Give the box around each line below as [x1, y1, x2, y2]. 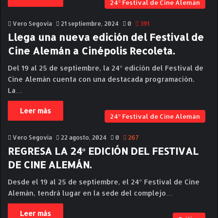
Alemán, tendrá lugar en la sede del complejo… [8, 189, 173, 197]
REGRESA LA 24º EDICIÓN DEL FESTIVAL [8, 145, 199, 157]
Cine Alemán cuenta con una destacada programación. [8, 75, 194, 83]
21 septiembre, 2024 [61, 20, 119, 27]
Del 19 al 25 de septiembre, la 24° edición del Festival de [8, 64, 203, 72]
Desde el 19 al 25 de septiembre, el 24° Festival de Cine [8, 178, 200, 186]
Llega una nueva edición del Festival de [8, 31, 204, 43]
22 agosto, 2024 [61, 134, 107, 141]
